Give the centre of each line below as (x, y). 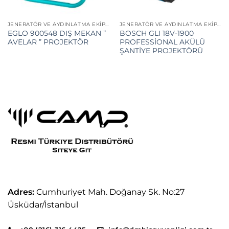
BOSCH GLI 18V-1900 (156, 33)
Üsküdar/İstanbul (43, 205)
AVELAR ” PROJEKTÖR (48, 42)
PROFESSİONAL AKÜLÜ (162, 42)
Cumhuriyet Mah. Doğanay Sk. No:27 (109, 192)
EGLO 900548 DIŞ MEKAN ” (56, 33)
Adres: (21, 192)
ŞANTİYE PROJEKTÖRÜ (161, 51)
